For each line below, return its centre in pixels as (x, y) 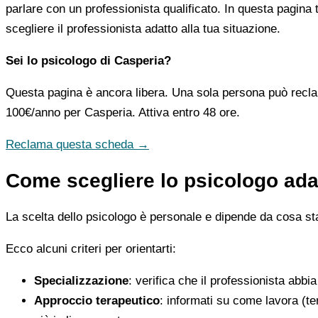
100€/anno (33, 112)
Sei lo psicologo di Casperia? (88, 60)
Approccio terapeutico (97, 300)
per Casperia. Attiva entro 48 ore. (150, 112)
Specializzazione (81, 280)
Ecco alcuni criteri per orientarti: (91, 248)
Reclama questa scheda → (77, 144)
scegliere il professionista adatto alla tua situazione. (143, 28)
